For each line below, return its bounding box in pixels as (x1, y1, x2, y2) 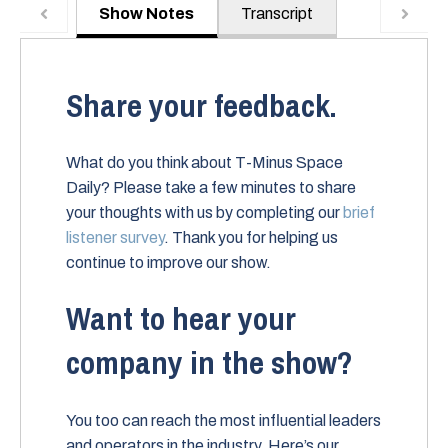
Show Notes (99, 4, 195, 22)
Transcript (241, 4, 314, 22)
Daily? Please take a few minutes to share (65, 179, 356, 197)
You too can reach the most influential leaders (65, 411, 381, 429)
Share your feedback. (65, 83, 336, 127)
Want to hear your (65, 297, 296, 341)
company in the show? (65, 341, 353, 385)
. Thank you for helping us (163, 229, 338, 247)
